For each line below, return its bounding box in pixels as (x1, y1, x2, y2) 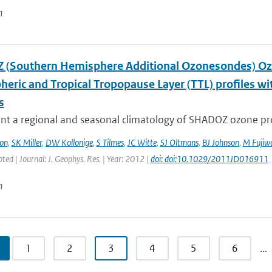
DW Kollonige (45, 137, 93, 148)
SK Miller (11, 137, 42, 148)
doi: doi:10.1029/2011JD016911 (150, 153, 268, 165)
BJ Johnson (202, 137, 239, 148)
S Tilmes (96, 137, 124, 148)
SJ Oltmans (160, 137, 199, 148)
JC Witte (127, 137, 157, 148)
